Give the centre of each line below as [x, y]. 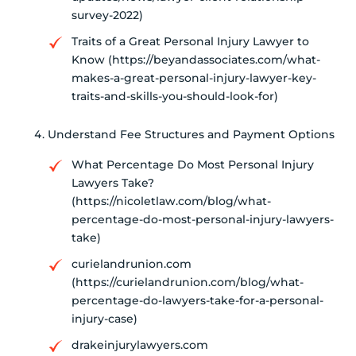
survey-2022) [107, 15]
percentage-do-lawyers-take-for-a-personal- [197, 301]
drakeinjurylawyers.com [140, 345]
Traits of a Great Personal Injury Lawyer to [190, 42]
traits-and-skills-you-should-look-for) [175, 97]
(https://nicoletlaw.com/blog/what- [171, 201]
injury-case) [104, 319]
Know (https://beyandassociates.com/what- [196, 60]
